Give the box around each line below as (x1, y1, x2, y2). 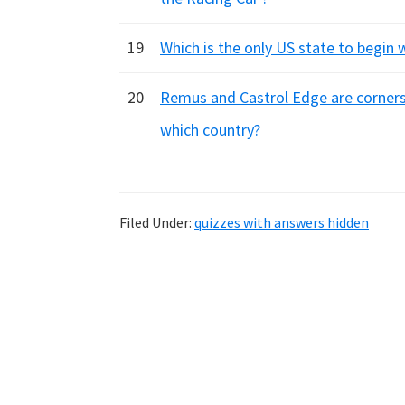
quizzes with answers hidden (194, 213, 369, 231)
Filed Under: (119, 213, 194, 231)
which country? (160, 119, 260, 140)
